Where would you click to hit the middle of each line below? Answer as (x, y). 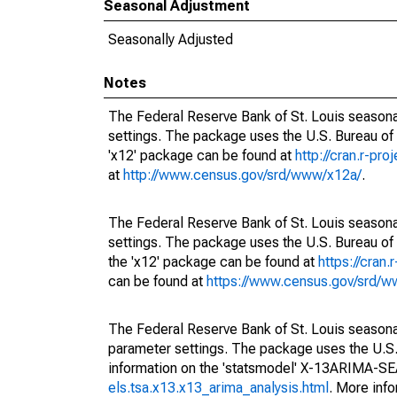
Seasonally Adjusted (171, 39)
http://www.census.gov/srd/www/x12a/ (242, 175)
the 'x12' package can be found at (213, 262)
